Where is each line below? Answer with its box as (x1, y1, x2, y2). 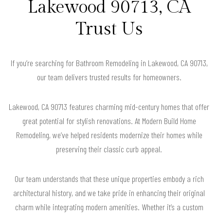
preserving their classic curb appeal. (56, 143, 162, 154)
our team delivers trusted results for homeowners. (36, 71, 182, 82)
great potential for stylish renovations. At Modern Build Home (22, 115, 196, 126)
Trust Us (75, 18, 143, 39)
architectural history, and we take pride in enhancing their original (13, 187, 205, 198)
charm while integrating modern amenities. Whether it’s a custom (15, 201, 203, 212)
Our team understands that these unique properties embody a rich (14, 173, 204, 184)
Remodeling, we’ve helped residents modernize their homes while (16, 129, 202, 140)
